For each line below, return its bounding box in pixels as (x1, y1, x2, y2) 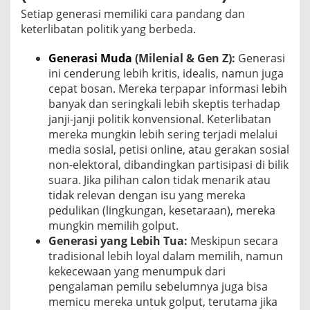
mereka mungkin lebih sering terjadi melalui (48, 126, 277, 142)
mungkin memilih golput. (48, 217, 179, 233)
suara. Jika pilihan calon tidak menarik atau (48, 172, 271, 188)
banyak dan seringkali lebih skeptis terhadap (48, 95, 280, 111)
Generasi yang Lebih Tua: (48, 232, 188, 248)
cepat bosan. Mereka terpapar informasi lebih (48, 80, 287, 96)
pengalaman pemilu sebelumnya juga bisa (48, 278, 268, 294)
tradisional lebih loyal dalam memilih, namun (48, 248, 283, 264)
